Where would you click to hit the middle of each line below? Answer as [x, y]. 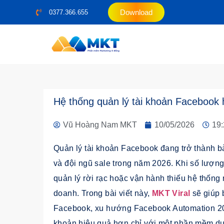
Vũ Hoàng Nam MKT [100, 125]
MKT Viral [172, 193]
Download [136, 12]
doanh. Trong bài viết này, [103, 193]
